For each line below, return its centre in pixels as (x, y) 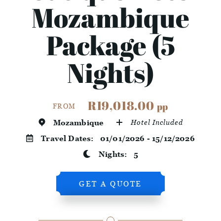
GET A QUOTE (110, 184)
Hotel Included (157, 122)
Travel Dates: (71, 138)
